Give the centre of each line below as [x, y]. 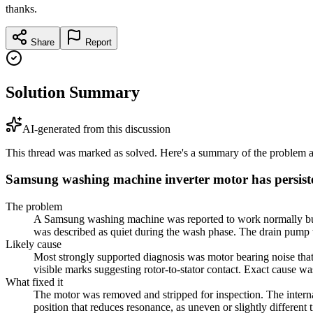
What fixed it [34, 282]
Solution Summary [73, 92]
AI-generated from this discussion [96, 129]
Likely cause [34, 245]
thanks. [21, 8]
